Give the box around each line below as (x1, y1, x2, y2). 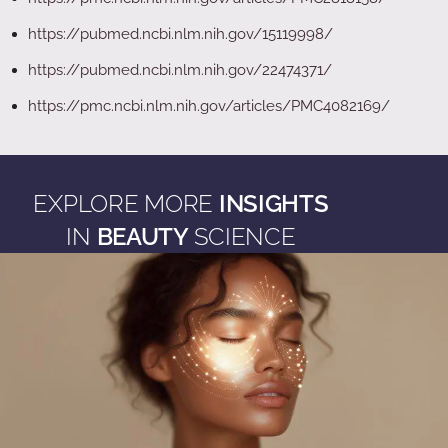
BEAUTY (96, 222, 194, 251)
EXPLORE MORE (33, 189, 219, 218)
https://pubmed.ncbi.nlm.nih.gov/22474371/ (28, 61, 332, 79)
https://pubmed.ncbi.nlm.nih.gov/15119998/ (28, 25, 333, 43)
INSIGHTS (218, 189, 329, 218)
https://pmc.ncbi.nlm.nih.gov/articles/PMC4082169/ (28, 97, 390, 115)
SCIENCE (193, 222, 296, 251)
